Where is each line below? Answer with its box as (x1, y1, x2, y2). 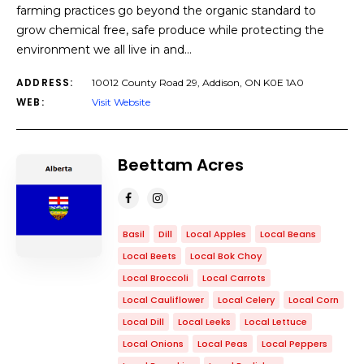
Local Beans (260, 227, 316, 240)
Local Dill (123, 315, 164, 328)
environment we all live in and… (16, 42, 192, 57)
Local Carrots (202, 271, 266, 284)
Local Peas (197, 337, 248, 350)
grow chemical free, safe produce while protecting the (16, 23, 324, 37)
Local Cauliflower (123, 293, 204, 306)
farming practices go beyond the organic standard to (16, 3, 316, 18)
